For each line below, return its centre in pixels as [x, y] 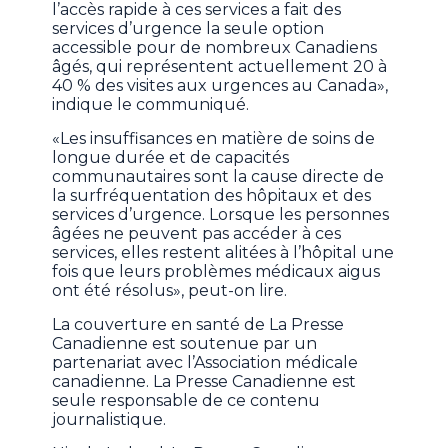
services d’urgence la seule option [188, 29]
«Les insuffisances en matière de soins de [214, 139]
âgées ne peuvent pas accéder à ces [197, 234]
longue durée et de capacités [171, 158]
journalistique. [109, 420]
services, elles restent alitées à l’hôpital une [223, 253]
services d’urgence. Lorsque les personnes [221, 215]
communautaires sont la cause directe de [218, 177]
